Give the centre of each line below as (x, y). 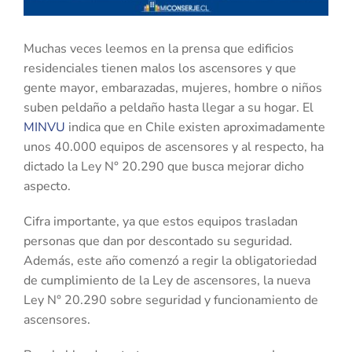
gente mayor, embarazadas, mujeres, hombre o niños (173, 88)
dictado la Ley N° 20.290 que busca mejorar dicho (164, 166)
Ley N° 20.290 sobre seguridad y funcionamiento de (171, 300)
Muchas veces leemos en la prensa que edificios (159, 48)
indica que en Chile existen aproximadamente (197, 127)
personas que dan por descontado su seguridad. (158, 241)
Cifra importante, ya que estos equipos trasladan (161, 221)
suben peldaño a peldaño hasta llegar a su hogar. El (169, 107)
